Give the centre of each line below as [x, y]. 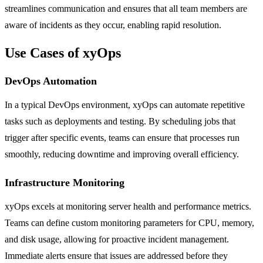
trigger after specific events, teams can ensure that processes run [122, 137]
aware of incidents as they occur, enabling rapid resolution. [113, 25]
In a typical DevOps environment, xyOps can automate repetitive [125, 104]
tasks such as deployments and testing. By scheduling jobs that [120, 121]
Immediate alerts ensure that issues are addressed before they [116, 255]
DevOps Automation [51, 81]
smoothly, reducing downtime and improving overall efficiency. [122, 154]
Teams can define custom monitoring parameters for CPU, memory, [129, 222]
